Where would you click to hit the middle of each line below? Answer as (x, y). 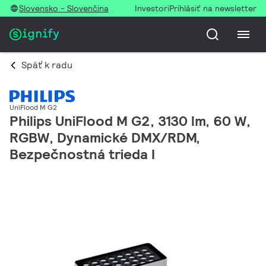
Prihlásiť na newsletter (213, 8)
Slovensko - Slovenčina (64, 8)
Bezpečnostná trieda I (82, 154)
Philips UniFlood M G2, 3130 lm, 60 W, (130, 121)
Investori (152, 8)
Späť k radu (47, 65)
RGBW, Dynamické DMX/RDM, (105, 138)
